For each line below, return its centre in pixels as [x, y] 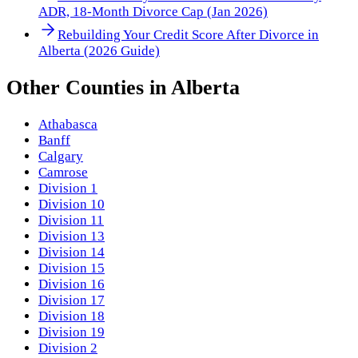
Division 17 [72, 300]
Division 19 [72, 332]
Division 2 [68, 348]
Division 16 [72, 284]
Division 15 [72, 268]
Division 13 [72, 237]
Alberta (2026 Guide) [99, 50]
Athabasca [68, 125]
